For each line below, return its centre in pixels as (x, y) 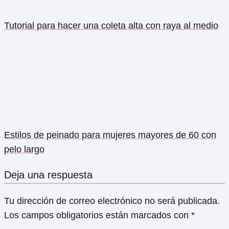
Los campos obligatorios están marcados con (98, 215)
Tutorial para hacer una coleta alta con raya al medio (111, 25)
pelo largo (24, 149)
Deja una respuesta (48, 175)
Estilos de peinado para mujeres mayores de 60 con (110, 135)
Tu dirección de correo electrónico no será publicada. (112, 201)
